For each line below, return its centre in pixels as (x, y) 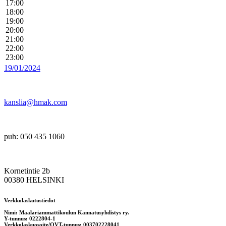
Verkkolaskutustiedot (30, 200)
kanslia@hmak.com (36, 102)
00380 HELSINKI (34, 180)
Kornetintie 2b (27, 171)
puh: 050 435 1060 (34, 136)
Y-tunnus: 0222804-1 (30, 218)
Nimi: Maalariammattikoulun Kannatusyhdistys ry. (67, 212)
